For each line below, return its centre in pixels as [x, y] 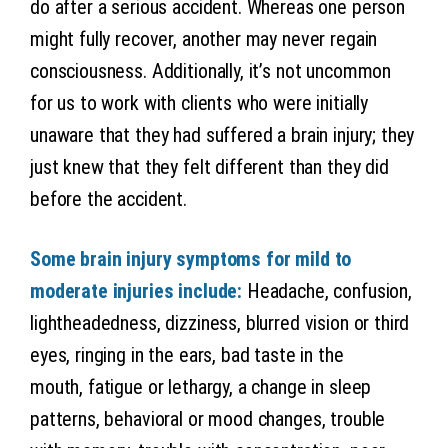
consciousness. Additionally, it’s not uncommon [210, 70]
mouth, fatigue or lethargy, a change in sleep [200, 386]
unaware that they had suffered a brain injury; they [222, 134]
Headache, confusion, [327, 290]
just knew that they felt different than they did [209, 166]
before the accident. [108, 198]
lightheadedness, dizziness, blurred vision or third [219, 322]
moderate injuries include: [136, 290]
